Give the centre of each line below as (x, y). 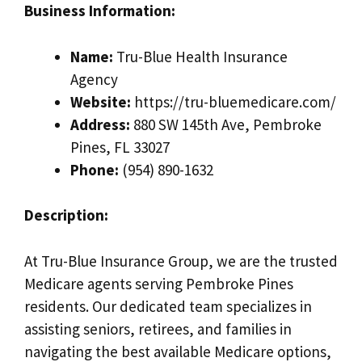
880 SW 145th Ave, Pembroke (226, 124)
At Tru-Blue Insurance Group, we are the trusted (181, 261)
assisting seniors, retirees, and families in (158, 328)
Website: (101, 101)
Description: (66, 215)
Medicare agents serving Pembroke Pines (159, 283)
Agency (94, 79)
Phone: (95, 169)
